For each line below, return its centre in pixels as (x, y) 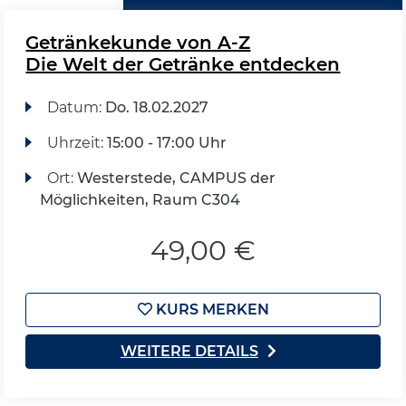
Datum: (76, 107)
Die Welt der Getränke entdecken (183, 64)
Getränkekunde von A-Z (138, 42)
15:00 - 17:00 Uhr (166, 142)
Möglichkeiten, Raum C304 (140, 199)
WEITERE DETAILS (189, 351)
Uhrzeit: (77, 142)
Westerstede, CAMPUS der (176, 178)
